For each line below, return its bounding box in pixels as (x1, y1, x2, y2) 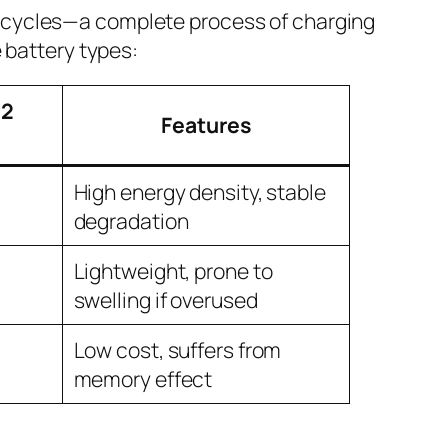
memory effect (73, 363, 213, 393)
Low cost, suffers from (73, 334, 282, 364)
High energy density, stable (73, 176, 326, 206)
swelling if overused (73, 284, 258, 314)
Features (161, 109, 251, 139)
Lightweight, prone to (73, 255, 273, 285)
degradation (73, 205, 189, 235)
